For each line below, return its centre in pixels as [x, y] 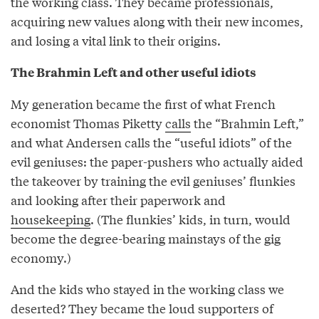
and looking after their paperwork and [118, 200]
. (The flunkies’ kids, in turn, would [190, 219]
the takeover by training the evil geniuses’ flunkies [153, 181]
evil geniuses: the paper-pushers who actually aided [157, 162]
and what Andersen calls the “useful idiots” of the [151, 142]
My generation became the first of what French [143, 104]
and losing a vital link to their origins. [116, 41]
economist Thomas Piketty [88, 123]
